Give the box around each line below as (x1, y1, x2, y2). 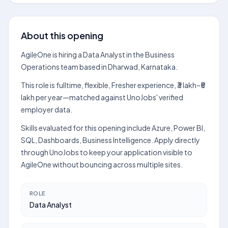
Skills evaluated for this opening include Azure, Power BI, (21, 123, 205, 132)
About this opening (21, 30, 103, 41)
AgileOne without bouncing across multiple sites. (21, 160, 183, 169)
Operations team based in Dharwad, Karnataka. (21, 62, 178, 71)
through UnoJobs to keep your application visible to (21, 148, 192, 157)
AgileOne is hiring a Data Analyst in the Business (21, 50, 175, 59)
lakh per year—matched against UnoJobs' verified (21, 93, 183, 102)
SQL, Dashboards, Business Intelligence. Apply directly (21, 135, 200, 145)
